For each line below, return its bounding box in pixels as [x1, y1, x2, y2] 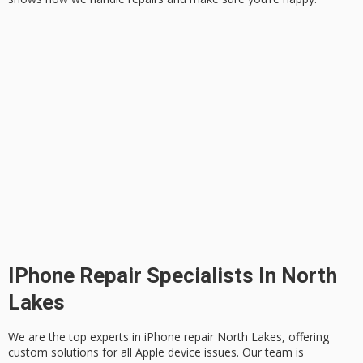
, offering [282, 328, 329, 344]
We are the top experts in [8, 328, 144, 344]
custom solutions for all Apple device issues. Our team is [8, 344, 304, 360]
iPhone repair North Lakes [144, 328, 282, 344]
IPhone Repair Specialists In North [8, 263, 337, 288]
